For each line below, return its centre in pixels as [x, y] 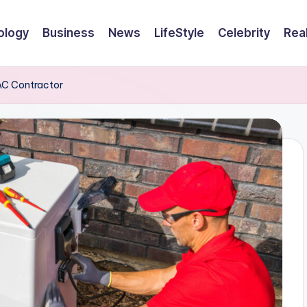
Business [69, 33]
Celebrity [244, 33]
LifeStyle [179, 33]
